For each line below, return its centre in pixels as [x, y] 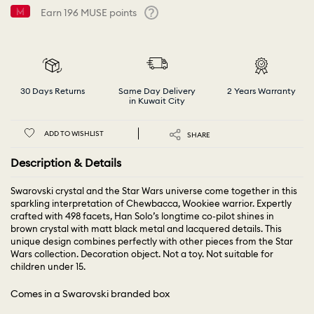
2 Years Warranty [262, 91]
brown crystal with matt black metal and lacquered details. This [146, 229]
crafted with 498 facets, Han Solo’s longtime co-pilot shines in [142, 216]
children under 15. [48, 267]
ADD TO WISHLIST [74, 134]
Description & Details [66, 162]
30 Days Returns [52, 91]
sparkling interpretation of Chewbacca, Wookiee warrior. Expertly [151, 204]
